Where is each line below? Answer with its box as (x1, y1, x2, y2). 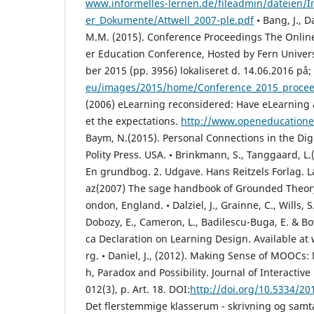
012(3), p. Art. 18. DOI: (86, 282, 190, 296)
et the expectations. (86, 114, 181, 128)
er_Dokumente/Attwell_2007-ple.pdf (86, 13, 254, 27)
